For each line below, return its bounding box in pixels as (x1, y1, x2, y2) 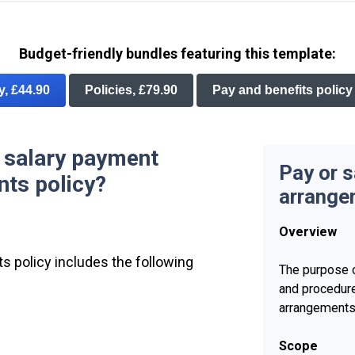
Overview (278, 223, 337, 239)
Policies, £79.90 (85, 83, 177, 97)
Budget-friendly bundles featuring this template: (19, 45, 336, 62)
